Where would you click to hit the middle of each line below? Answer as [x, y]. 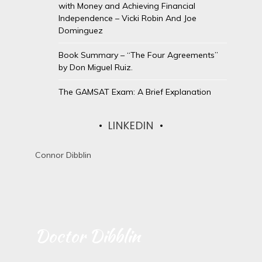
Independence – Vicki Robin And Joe [127, 18]
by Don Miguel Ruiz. [95, 68]
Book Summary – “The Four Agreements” [138, 55]
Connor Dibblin [63, 155]
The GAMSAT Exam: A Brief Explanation [135, 92]
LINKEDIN [131, 126]
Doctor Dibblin [87, 236]
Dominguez [80, 31]
